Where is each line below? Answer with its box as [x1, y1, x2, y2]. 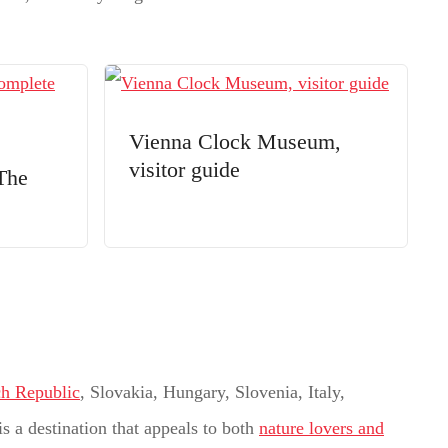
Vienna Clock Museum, [129, 129, 342, 154]
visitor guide [129, 157, 241, 182]
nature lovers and [259, 417, 384, 438]
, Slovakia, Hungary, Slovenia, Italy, [80, 381, 345, 402]
